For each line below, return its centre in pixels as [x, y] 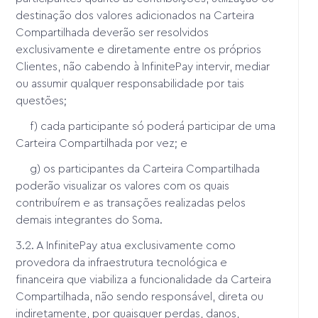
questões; [43, 100]
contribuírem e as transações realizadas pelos [131, 203]
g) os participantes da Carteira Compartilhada [138, 169]
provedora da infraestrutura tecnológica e [122, 262]
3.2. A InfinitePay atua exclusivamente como [126, 245]
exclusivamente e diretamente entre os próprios [139, 49]
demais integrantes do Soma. [91, 220]
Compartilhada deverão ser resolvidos [113, 32]
